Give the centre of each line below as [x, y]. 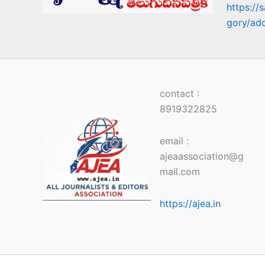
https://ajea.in [190, 204]
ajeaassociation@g [201, 156]
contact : [179, 94]
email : [174, 141]
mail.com [180, 172]
